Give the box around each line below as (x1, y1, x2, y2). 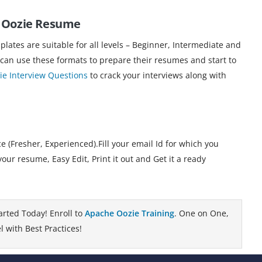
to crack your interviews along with (88, 69, 226, 81)
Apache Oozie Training (85, 207, 174, 219)
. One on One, (174, 207, 229, 219)
